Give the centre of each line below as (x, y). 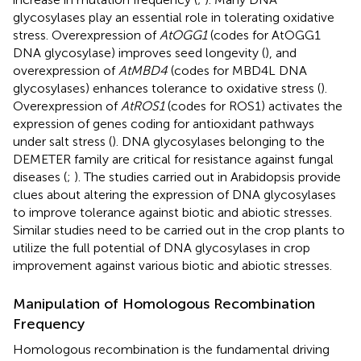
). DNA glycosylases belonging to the (218, 141)
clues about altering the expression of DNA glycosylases (174, 194)
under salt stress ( (62, 141)
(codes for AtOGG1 (264, 35)
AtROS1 (143, 106)
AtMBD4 (143, 70)
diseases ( (40, 176)
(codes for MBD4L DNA (237, 70)
